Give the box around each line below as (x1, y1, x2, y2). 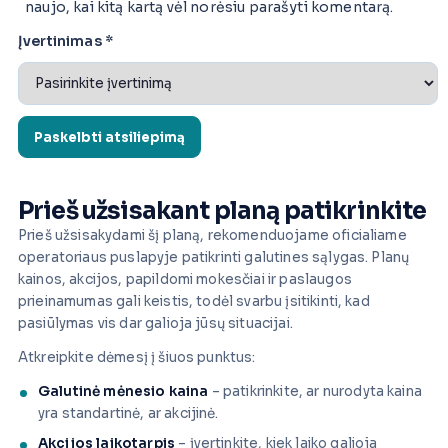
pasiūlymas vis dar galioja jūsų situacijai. (18, 315, 293, 333)
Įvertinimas (18, 32, 105, 51)
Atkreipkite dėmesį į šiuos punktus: (18, 349, 256, 367)
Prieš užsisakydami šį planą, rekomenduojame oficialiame (18, 227, 407, 245)
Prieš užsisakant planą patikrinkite (18, 196, 427, 227)
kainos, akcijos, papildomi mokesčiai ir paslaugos (18, 271, 352, 289)
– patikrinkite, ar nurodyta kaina (208, 383, 422, 401)
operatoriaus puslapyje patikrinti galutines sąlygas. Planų (18, 249, 410, 267)
